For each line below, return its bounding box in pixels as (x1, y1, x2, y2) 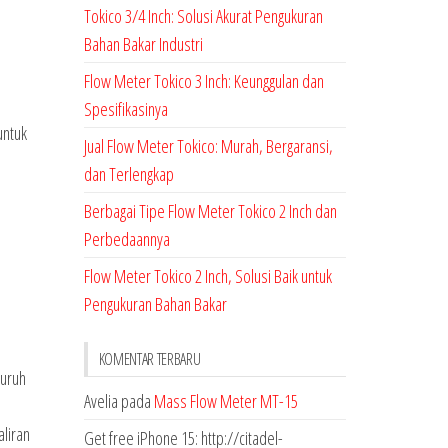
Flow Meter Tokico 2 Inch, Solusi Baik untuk (83, 264, 332, 288)
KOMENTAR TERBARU (98, 348, 201, 370)
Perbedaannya (83, 227, 170, 251)
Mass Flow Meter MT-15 (153, 389, 298, 413)
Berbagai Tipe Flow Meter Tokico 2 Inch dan (83, 199, 337, 223)
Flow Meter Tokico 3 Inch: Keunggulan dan (83, 69, 324, 93)
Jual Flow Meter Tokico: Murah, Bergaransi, (83, 134, 333, 158)
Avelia (83, 389, 118, 413)
